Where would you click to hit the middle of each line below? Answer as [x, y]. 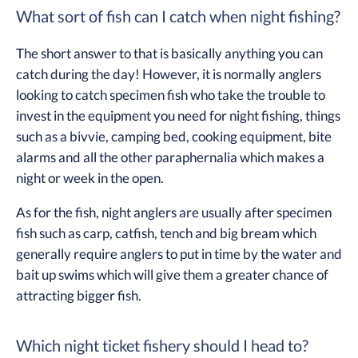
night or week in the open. [90, 178]
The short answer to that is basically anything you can [169, 54]
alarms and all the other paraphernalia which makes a [170, 157]
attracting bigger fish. [79, 295]
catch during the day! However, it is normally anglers [169, 74]
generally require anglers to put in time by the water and [179, 254]
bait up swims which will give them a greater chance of [172, 274]
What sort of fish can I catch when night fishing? [178, 16]
